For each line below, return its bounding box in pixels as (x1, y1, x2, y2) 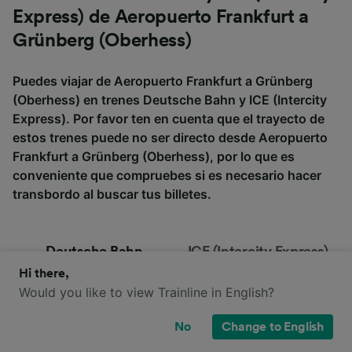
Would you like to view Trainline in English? (19, 284, 274, 300)
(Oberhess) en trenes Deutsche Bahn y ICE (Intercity (13, 92, 327, 108)
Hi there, (19, 267, 69, 280)
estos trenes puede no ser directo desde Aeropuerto (13, 130, 328, 146)
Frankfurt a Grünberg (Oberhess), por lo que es (13, 148, 295, 165)
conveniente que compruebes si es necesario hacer (13, 167, 321, 184)
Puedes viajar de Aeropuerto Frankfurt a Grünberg (13, 73, 313, 90)
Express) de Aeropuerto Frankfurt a (13, 8, 309, 27)
